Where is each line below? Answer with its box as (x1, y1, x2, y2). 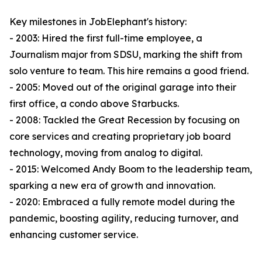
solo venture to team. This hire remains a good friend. (9, 65, 249, 77)
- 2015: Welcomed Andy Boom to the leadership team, (9, 163, 252, 175)
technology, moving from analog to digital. (9, 147, 202, 159)
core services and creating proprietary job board (9, 130, 231, 143)
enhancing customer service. (9, 229, 138, 241)
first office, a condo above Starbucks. (9, 98, 179, 110)
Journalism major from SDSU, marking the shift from (9, 49, 242, 61)
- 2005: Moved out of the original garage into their (9, 81, 236, 94)
